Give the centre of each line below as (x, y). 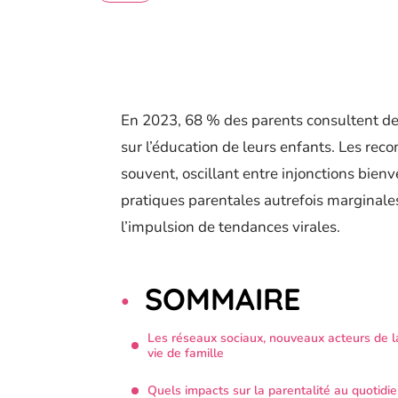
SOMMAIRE (223, 299)
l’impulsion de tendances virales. (231, 227)
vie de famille (186, 354)
